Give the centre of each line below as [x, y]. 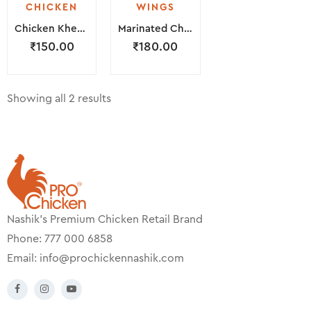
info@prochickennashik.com [112, 259]
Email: [23, 259]
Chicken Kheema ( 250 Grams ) [81, 29]
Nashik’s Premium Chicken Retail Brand [105, 220]
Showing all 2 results [59, 99]
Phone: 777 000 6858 [60, 239]
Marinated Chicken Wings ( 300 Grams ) [188, 29]
